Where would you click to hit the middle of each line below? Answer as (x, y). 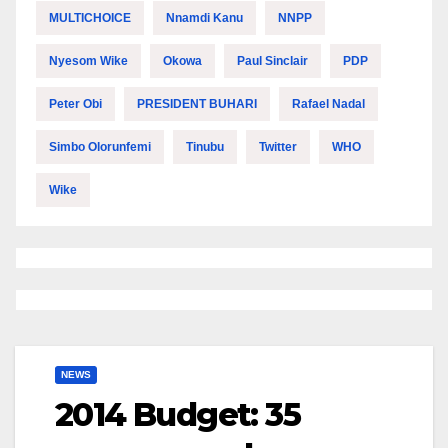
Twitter (278, 147)
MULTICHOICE (90, 18)
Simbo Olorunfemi (100, 147)
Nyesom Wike (88, 61)
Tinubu (205, 147)
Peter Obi (75, 104)
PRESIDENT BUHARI (197, 104)
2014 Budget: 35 (177, 415)
